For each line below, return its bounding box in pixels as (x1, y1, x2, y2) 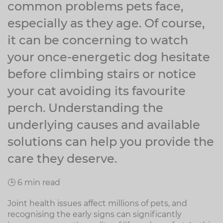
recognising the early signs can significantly (7, 210, 182, 219)
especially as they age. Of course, (7, 16, 205, 30)
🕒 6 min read (7, 178, 60, 187)
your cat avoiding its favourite (7, 84, 186, 98)
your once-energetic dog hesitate (7, 50, 210, 64)
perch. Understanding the (7, 101, 163, 115)
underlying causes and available (7, 117, 200, 132)
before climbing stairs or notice (7, 67, 196, 81)
